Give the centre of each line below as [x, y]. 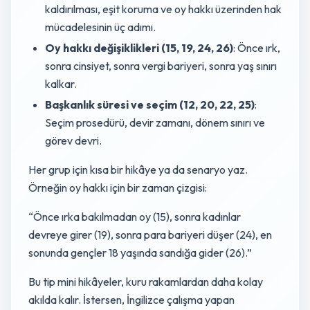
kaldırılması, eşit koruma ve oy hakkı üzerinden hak [163, 9]
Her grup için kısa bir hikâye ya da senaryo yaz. [138, 170]
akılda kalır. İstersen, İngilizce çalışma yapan [131, 300]
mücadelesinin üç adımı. [100, 27]
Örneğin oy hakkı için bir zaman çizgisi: [118, 188]
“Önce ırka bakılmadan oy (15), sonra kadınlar [135, 217]
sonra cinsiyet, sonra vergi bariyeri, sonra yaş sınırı [161, 66]
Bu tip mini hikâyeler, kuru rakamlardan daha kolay [146, 282]
